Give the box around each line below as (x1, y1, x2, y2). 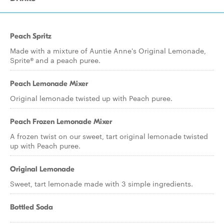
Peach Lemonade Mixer (10, 79, 88, 88)
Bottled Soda (10, 202, 53, 211)
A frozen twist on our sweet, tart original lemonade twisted (10, 131, 208, 141)
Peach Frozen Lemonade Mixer (10, 117, 112, 126)
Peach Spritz (10, 31, 51, 40)
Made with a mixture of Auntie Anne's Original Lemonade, (10, 45, 206, 55)
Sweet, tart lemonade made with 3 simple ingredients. (10, 178, 193, 188)
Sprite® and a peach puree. (10, 55, 100, 65)
